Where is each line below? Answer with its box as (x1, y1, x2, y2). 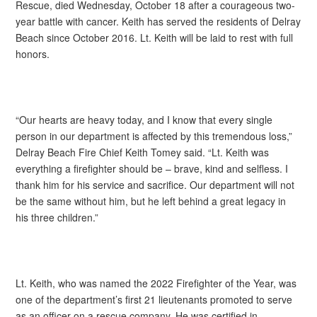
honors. (16, 46, 50, 61)
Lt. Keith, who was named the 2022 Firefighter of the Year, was (16, 276, 297, 291)
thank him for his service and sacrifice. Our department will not (16, 178, 295, 192)
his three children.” (16, 210, 99, 225)
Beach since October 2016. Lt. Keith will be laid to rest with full (16, 30, 294, 45)
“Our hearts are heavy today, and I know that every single (16, 113, 273, 127)
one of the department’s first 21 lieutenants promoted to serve (16, 292, 293, 307)
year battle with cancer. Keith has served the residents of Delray (16, 13, 301, 28)
